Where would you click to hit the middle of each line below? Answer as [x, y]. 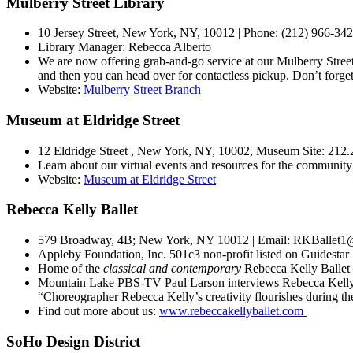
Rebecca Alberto [170, 47]
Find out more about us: [98, 311]
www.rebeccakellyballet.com [233, 311]
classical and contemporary [172, 269]
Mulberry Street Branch [142, 90]
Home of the [71, 269]
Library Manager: [83, 47]
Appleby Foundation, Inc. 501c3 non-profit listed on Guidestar [193, 255]
